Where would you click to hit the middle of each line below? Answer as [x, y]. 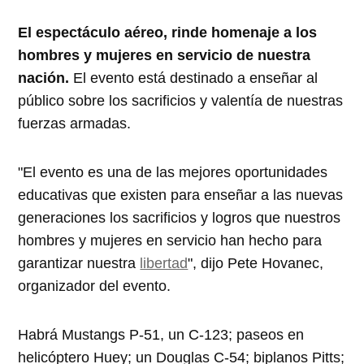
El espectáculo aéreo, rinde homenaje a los [168, 33]
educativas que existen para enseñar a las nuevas [181, 195]
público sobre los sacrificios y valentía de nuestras [181, 101]
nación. [46, 78]
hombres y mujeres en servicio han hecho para [170, 241]
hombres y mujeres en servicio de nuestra [165, 56]
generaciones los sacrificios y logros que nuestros [180, 218]
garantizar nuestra [79, 264]
